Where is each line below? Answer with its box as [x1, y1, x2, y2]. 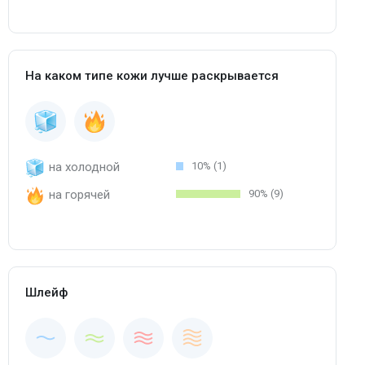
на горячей [49, 187, 110, 203]
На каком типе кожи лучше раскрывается [25, 68, 279, 84]
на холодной [49, 160, 120, 175]
